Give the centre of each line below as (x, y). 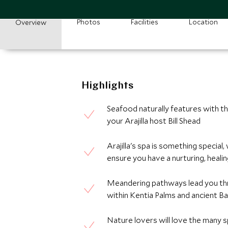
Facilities (145, 22)
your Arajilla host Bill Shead (154, 121)
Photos (89, 22)
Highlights (107, 86)
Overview (31, 22)
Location (203, 22)
